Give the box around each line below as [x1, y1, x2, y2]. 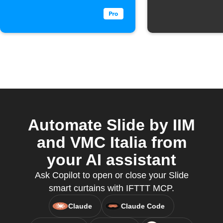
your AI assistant [47, 151, 176, 169]
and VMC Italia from [36, 133, 187, 151]
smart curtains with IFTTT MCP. [49, 183, 174, 193]
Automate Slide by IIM [28, 116, 195, 134]
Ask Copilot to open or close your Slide [34, 170, 189, 180]
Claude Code [121, 202, 165, 210]
